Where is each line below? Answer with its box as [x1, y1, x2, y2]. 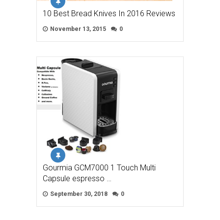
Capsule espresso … [43, 173, 111, 183]
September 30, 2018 [49, 190, 108, 197]
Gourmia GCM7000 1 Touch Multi [43, 163, 156, 172]
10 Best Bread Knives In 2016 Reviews [43, 8, 175, 18]
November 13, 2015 [49, 25, 106, 32]
